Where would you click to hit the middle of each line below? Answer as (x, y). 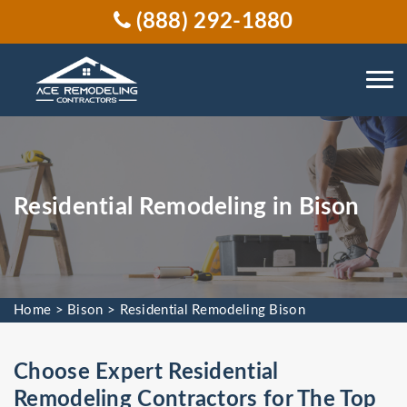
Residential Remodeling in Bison (189, 207)
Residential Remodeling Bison (212, 310)
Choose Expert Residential (146, 372)
